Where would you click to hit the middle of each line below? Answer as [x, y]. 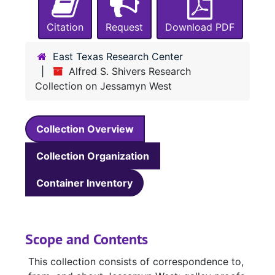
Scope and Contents [87, 239]
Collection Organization [93, 156]
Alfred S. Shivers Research [130, 72]
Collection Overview [85, 129]
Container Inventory [84, 183]
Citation [65, 27]
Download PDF [200, 27]
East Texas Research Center [118, 57]
